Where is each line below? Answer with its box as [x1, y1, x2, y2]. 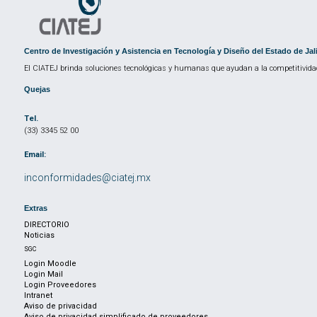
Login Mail [24, 270, 63, 279]
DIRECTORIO [24, 220, 69, 230]
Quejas [24, 85, 50, 94]
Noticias [24, 231, 54, 241]
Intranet [24, 291, 52, 301]
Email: [24, 150, 46, 160]
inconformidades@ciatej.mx [24, 171, 151, 183]
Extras [24, 204, 47, 213]
